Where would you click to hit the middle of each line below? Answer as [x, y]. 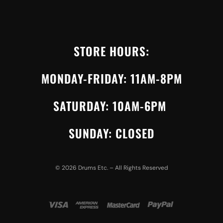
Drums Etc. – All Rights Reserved [122, 167]
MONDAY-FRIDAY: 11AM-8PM [111, 78]
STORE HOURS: [111, 51]
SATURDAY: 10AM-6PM [111, 106]
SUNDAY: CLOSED [111, 133]
